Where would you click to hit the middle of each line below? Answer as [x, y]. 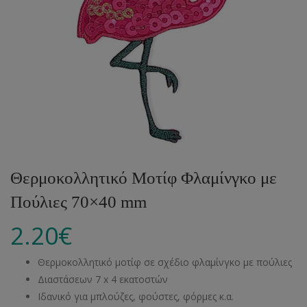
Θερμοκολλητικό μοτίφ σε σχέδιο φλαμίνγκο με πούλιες [165, 262]
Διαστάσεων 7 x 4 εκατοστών [103, 279]
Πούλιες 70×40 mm [78, 202]
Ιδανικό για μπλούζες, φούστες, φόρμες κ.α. [136, 296]
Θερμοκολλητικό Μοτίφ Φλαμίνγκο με [144, 178]
